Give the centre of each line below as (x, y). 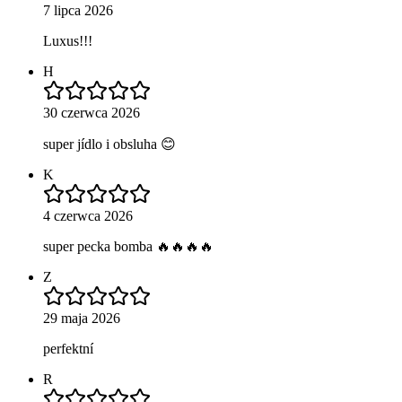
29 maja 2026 (82, 319)
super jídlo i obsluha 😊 (109, 144)
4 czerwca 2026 (88, 216)
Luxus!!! (68, 41)
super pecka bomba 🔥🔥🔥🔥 (128, 247)
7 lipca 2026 (78, 11)
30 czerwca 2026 (92, 113)
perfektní (68, 349)
